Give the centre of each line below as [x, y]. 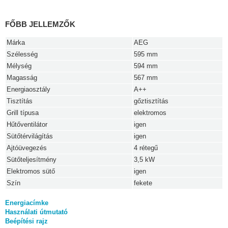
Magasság [22, 77]
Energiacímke [27, 203]
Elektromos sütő [31, 171]
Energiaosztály [28, 89]
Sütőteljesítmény [32, 159]
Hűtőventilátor [27, 124]
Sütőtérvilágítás [30, 136]
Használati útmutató [36, 212]
